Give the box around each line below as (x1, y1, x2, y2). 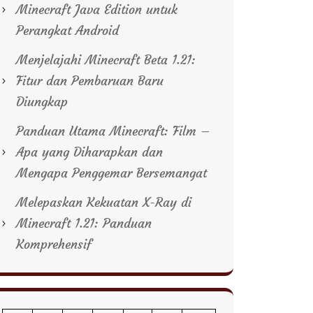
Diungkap (16, 94, 68, 110)
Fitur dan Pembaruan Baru (16, 73, 163, 89)
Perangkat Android (16, 22, 119, 38)
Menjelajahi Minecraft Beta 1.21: (16, 52, 196, 68)
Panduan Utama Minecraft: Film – (16, 123, 210, 139)
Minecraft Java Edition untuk (16, 1, 177, 17)
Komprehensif (16, 236, 92, 252)
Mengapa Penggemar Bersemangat (16, 165, 207, 181)
